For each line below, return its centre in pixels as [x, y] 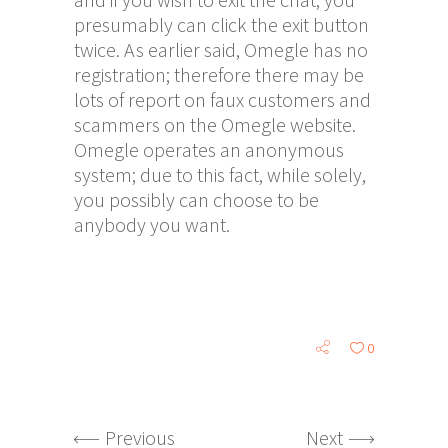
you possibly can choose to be [196, 199]
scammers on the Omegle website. [215, 124]
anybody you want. [152, 224]
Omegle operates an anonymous [209, 149]
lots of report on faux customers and [222, 99]
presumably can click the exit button [221, 24]
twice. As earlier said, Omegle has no [221, 49]
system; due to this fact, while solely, [220, 174]
